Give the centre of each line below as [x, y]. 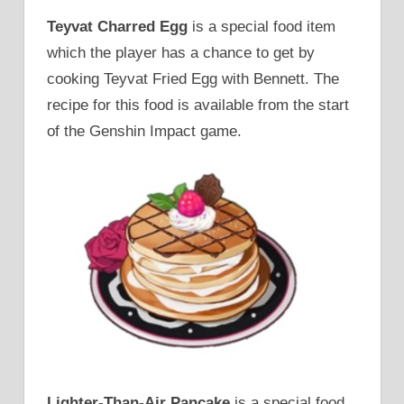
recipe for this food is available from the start [198, 106]
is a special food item [262, 27]
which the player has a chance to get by [181, 53]
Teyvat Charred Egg [117, 27]
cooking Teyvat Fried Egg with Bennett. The [193, 79]
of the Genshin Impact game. [144, 132]
